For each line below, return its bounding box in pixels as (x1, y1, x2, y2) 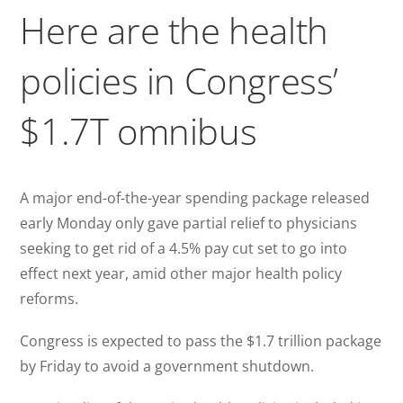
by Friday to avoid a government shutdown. (20, 356, 315, 377)
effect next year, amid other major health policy (20, 263, 343, 283)
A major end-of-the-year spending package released (20, 187, 371, 208)
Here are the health (20, 4, 328, 55)
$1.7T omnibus (20, 105, 257, 156)
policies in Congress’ (20, 55, 339, 105)
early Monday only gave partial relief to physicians (20, 212, 358, 233)
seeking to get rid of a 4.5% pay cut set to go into (20, 237, 348, 258)
